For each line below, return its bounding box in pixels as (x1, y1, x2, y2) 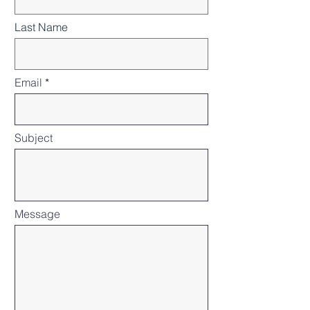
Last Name (15, 20, 68, 34)
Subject (15, 131, 53, 145)
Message (15, 207, 60, 221)
